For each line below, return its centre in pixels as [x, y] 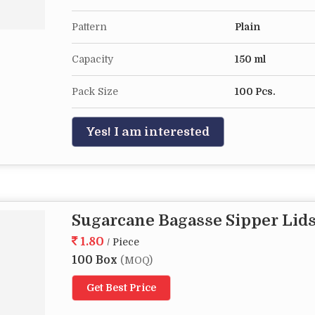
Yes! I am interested [148, 132]
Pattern [89, 27]
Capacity [92, 59]
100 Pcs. [255, 91]
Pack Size [95, 91]
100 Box [96, 260]
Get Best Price [121, 288]
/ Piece [123, 242]
